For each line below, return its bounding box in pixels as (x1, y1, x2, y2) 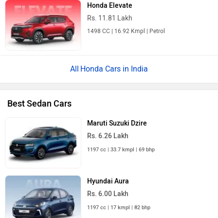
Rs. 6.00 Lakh (87, 185, 129, 194)
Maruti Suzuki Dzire (87, 114, 147, 123)
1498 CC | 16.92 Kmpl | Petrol (87, 22, 165, 30)
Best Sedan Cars (7, 93, 72, 104)
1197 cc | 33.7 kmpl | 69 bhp (87, 141, 155, 148)
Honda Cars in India (80, 59, 148, 69)
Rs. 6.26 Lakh (87, 127, 129, 135)
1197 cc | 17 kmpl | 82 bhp (87, 200, 151, 206)
